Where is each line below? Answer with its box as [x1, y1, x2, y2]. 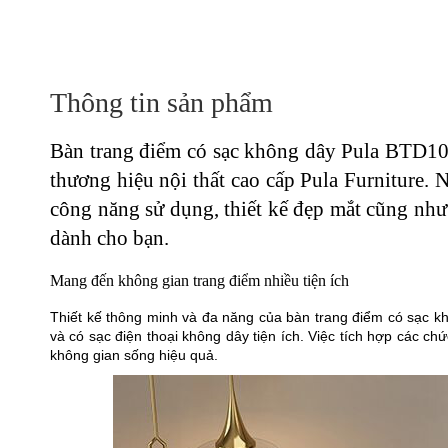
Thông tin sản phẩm [50, 86, 273, 118]
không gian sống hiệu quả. [50, 347, 218, 364]
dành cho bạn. [50, 225, 169, 250]
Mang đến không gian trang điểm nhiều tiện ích [50, 271, 349, 291]
